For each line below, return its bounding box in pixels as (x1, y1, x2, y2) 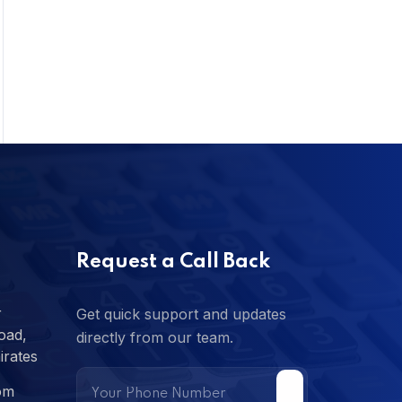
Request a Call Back (75, 252, 270, 273)
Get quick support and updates (75, 305, 286, 324)
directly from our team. (75, 328, 233, 347)
